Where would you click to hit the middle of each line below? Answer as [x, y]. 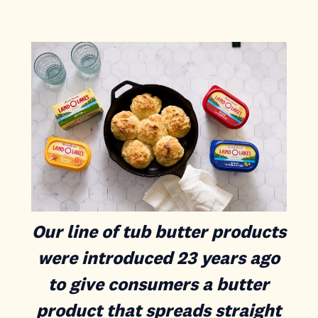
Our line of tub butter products [159, 231]
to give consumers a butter [159, 284]
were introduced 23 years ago [159, 258]
